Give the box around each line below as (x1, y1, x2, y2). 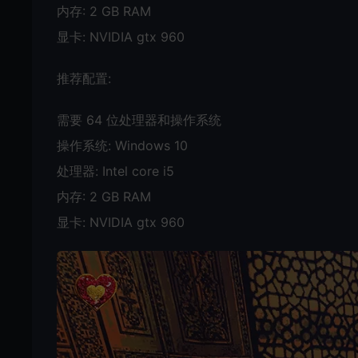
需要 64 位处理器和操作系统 (57, 112, 221, 129)
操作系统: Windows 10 (57, 137, 188, 154)
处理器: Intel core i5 (57, 163, 174, 180)
